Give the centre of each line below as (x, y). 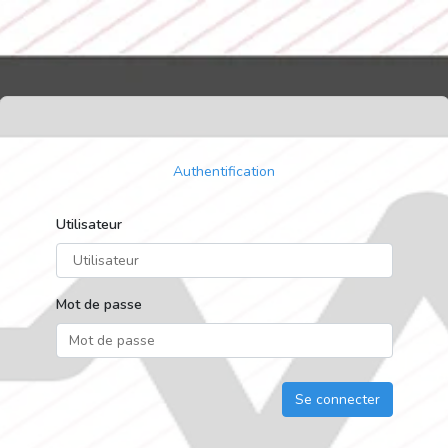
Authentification (224, 171)
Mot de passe (98, 304)
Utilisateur (88, 224)
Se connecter (337, 399)
